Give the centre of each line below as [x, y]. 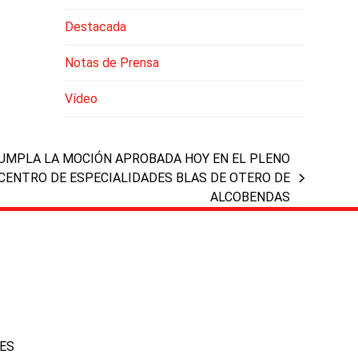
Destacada [95, 26]
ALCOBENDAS [251, 197]
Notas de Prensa [111, 62]
